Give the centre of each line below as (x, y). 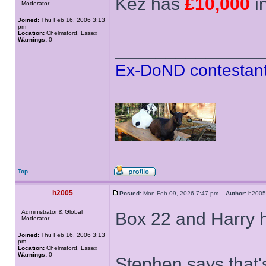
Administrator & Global (52, 212)
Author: (236, 193)
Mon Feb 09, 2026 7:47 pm (183, 193)
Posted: (130, 193)
